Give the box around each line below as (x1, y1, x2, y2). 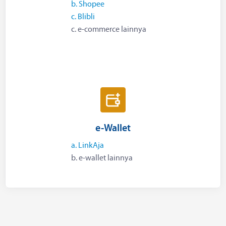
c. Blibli (71, 13, 95, 21)
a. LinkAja (71, 142, 104, 150)
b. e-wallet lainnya (71, 154, 133, 163)
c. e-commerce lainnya (71, 25, 146, 34)
